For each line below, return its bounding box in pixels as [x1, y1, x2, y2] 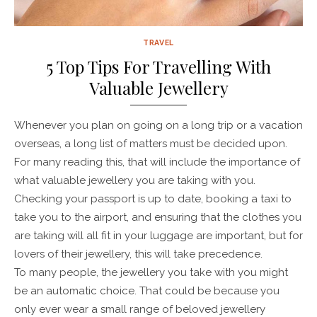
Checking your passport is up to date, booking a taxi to [14, 192, 292, 205]
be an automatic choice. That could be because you [14, 284, 279, 297]
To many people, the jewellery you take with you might [14, 265, 288, 279]
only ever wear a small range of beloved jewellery [14, 302, 265, 316]
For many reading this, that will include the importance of [14, 155, 300, 168]
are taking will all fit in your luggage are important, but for [14, 229, 303, 242]
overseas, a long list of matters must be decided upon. [14, 137, 287, 150]
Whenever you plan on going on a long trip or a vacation [14, 118, 303, 132]
